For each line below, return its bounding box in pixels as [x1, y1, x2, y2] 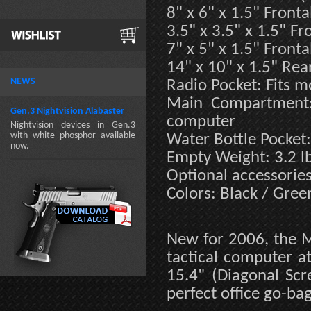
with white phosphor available [10, 131, 135, 141]
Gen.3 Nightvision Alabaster [10, 106, 124, 117]
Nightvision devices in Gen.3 [10, 120, 135, 131]
